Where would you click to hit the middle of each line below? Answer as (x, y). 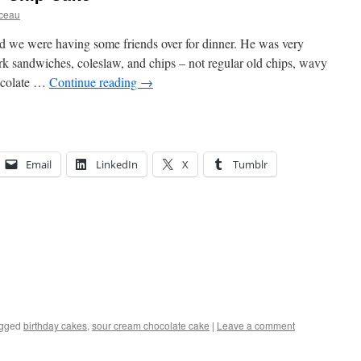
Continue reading (95, 82)
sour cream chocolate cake (151, 325)
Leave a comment (256, 325)
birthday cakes (55, 325)
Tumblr (250, 164)
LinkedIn (117, 164)
